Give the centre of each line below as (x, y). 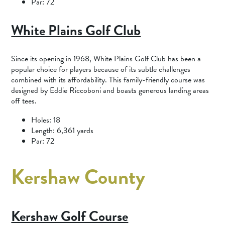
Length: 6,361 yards (64, 130)
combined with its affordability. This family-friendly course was (108, 80)
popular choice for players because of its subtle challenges (101, 70)
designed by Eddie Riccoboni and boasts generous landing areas (110, 91)
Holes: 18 (46, 120)
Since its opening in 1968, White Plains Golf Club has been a (106, 59)
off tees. (24, 101)
